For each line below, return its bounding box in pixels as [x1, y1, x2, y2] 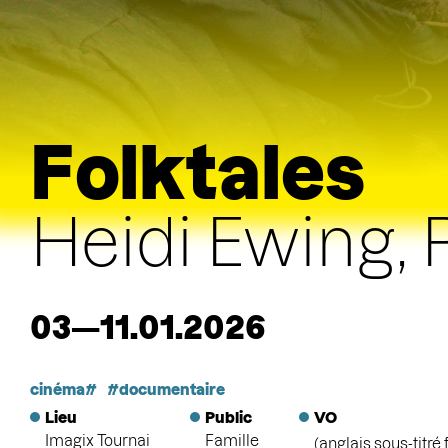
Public [205, 409, 252, 426]
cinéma [30, 381, 85, 398]
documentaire [119, 381, 225, 398]
